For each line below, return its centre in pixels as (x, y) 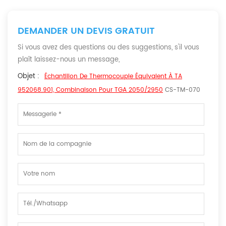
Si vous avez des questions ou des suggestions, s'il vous (108, 47)
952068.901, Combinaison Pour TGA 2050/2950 (90, 90)
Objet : (29, 76)
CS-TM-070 (182, 90)
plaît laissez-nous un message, (69, 60)
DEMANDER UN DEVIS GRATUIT (86, 31)
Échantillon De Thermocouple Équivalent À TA (113, 76)
